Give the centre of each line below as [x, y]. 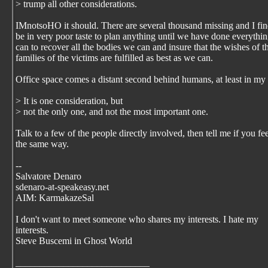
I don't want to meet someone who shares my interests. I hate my [137, 219]
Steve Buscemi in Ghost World [74, 241]
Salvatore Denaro [48, 176]
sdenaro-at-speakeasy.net [62, 187]
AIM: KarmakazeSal [55, 198]
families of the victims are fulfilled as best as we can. [114, 58]
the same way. [42, 144]
